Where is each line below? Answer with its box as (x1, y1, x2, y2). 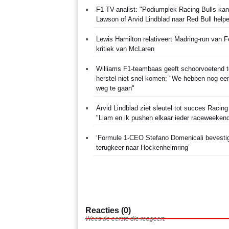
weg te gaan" (96, 84, 134, 92)
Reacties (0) (85, 205, 131, 215)
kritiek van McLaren (96, 44, 154, 53)
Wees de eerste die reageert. (85, 215, 166, 222)
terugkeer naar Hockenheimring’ (96, 143, 190, 151)
